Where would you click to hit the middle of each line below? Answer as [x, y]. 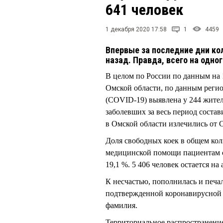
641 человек [144, 10]
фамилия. [121, 206]
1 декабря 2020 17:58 [136, 29]
